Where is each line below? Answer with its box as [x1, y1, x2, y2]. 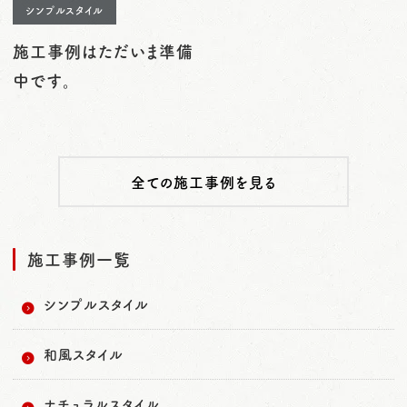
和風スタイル [44, 344, 124, 364]
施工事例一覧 [27, 247, 131, 272]
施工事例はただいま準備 [13, 39, 194, 64]
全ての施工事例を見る [131, 172, 276, 193]
